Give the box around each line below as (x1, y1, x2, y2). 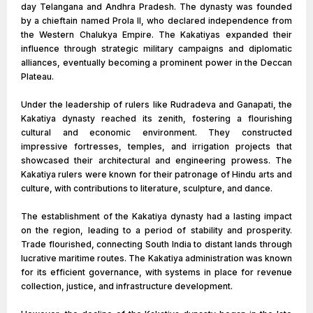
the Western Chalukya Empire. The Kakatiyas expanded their (21, 29, 292, 40)
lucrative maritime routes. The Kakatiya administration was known (21, 253, 292, 263)
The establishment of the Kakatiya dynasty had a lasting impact (21, 211, 292, 221)
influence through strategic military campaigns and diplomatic (21, 43, 292, 54)
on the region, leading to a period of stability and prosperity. (21, 225, 292, 235)
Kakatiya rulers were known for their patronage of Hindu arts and (21, 169, 292, 180)
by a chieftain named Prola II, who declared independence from (21, 15, 292, 26)
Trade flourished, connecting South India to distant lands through (21, 239, 292, 249)
